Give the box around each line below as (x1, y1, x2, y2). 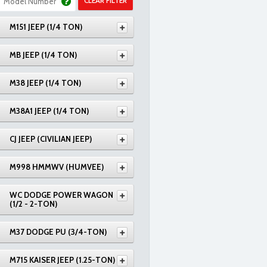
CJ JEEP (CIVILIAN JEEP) (10, 134, 92, 144)
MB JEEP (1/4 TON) (10, 50, 77, 60)
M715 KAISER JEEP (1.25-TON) (10, 255, 115, 265)
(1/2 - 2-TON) (10, 199, 57, 209)
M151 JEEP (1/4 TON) (10, 22, 82, 32)
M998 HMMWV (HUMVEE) (10, 162, 104, 172)
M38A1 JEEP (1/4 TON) (10, 106, 89, 116)
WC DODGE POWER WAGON (10, 190, 113, 200)
